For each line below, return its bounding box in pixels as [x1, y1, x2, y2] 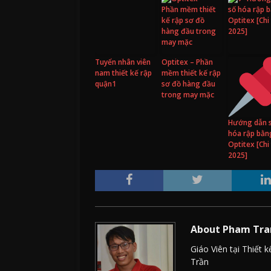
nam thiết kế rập [95, 68, 152, 79]
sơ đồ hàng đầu [162, 79, 215, 90]
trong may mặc [162, 90, 214, 100]
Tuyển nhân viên [95, 57, 151, 68]
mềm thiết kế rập [162, 68, 221, 79]
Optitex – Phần [162, 57, 213, 68]
